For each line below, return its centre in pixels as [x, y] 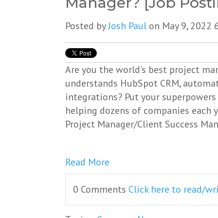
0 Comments [101, 190]
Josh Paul [127, 26]
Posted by [87, 26]
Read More [88, 162]
